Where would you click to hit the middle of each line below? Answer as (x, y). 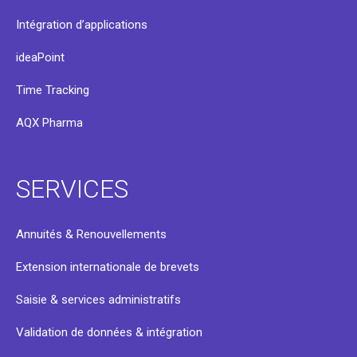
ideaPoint (40, 57)
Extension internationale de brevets (108, 267)
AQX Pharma (49, 122)
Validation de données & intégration (109, 332)
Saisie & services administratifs (98, 299)
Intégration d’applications (82, 24)
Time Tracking (53, 90)
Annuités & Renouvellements (91, 234)
